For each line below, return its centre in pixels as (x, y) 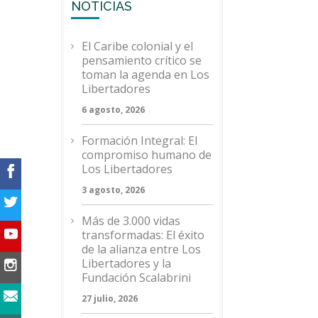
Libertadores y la (126, 263)
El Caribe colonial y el (137, 46)
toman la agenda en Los (146, 75)
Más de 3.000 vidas (131, 221)
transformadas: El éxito (143, 235)
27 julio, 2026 (110, 298)
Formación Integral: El (139, 141)
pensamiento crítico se (142, 60)
